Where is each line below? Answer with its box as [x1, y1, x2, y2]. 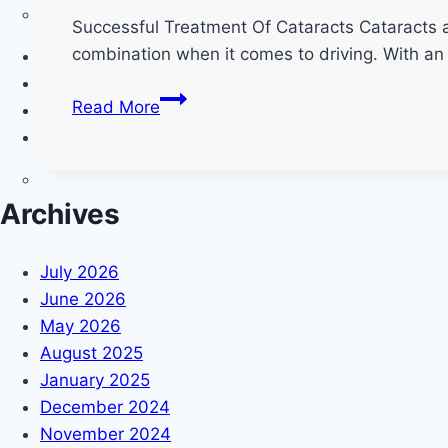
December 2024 [40, 396, 170, 417]
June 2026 [40, 288, 126, 309]
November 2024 [40, 423, 171, 444]
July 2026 [40, 261, 119, 282]
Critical [159, 195, 214, 216]
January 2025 [40, 369, 150, 390]
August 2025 [40, 342, 143, 363]
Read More [72, 97, 160, 118]
